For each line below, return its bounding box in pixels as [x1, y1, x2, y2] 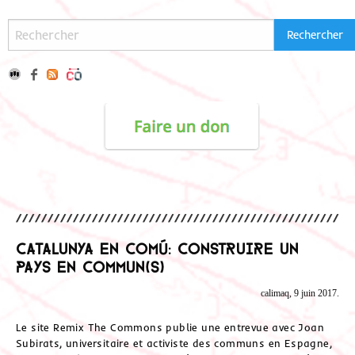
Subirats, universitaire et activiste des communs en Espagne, [16, 336, 332, 349]
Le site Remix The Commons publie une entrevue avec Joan [16, 320, 324, 334]
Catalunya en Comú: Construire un [16, 239, 299, 255]
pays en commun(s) [16, 257, 165, 273]
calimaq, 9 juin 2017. [261, 288, 339, 300]
